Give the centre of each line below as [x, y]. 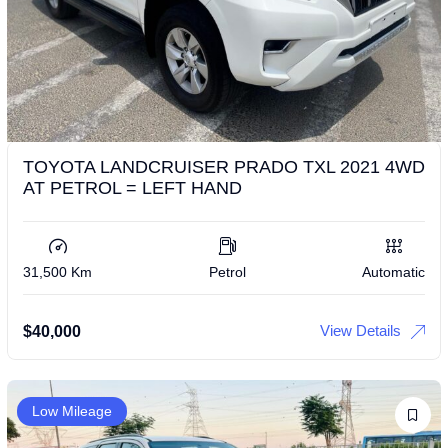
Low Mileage [72, 410]
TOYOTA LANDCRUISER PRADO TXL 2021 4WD [224, 166]
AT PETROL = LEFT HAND [132, 187]
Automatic [393, 271]
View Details [360, 330]
